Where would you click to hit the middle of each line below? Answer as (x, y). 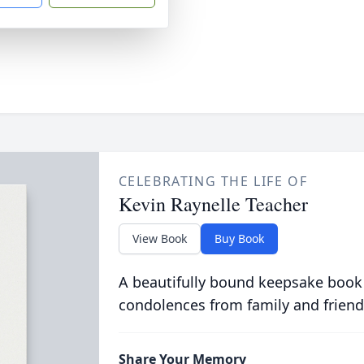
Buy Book (239, 238)
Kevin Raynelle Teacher (213, 204)
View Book (159, 238)
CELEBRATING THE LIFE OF (213, 181)
